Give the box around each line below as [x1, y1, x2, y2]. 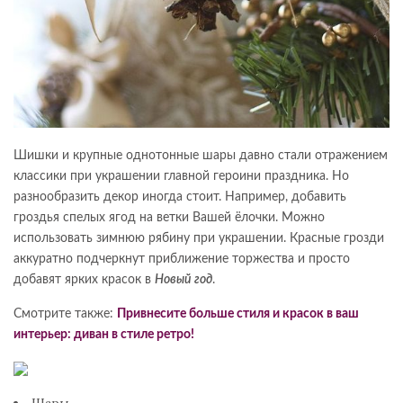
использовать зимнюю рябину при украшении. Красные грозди [13, 231, 384, 245]
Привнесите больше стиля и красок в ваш [117, 307, 359, 320]
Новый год [155, 273, 212, 286]
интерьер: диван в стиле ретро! [13, 327, 194, 341]
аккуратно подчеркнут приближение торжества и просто [13, 252, 350, 265]
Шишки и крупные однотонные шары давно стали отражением [13, 148, 388, 162]
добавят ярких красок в [13, 273, 155, 286]
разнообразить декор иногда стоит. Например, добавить [13, 190, 346, 203]
